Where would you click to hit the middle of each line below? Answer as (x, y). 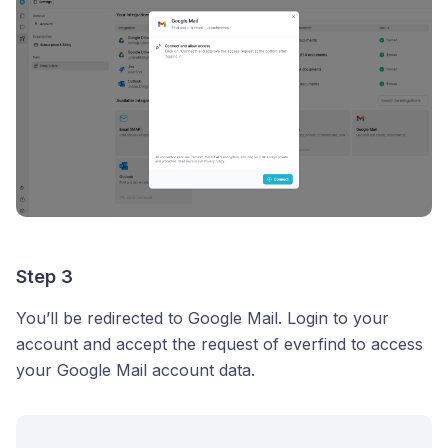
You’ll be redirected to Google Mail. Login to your (202, 318)
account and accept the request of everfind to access (219, 344)
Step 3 (44, 276)
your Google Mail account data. (135, 370)
